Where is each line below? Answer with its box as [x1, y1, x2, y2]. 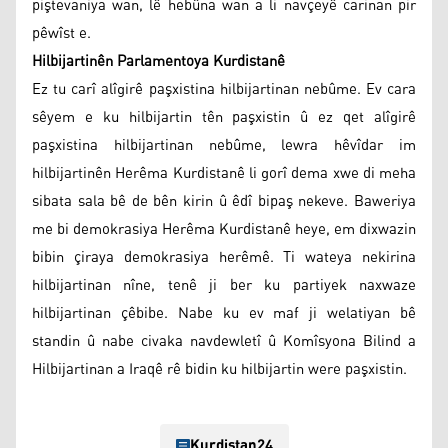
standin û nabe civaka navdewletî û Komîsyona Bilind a [32, 326, 416, 356]
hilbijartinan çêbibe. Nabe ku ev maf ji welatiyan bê [32, 298, 416, 328]
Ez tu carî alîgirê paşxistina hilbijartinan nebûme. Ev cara [32, 74, 416, 104]
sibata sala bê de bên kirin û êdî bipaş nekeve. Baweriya [32, 186, 416, 216]
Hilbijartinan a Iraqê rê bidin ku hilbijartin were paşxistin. [32, 354, 407, 384]
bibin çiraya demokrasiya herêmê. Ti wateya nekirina [32, 242, 416, 272]
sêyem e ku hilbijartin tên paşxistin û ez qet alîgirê [32, 102, 416, 132]
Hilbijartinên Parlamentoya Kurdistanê [32, 46, 285, 76]
